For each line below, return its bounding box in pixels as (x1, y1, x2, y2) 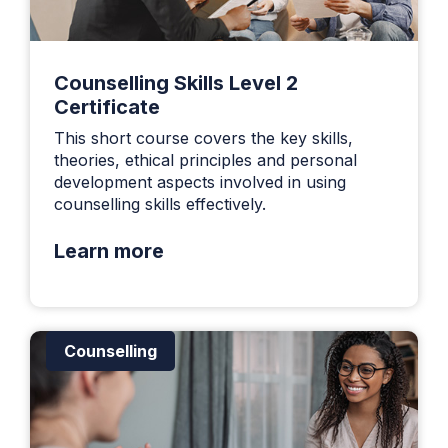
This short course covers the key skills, (54, 127, 353, 148)
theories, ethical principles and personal (54, 149, 357, 170)
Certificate (54, 94, 160, 119)
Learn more (54, 238, 164, 263)
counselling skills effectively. (54, 193, 266, 214)
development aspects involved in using (54, 171, 346, 192)
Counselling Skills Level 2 (54, 70, 298, 95)
